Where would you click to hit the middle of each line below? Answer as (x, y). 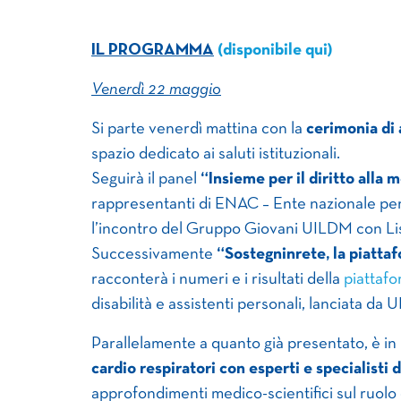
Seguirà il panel (146, 179)
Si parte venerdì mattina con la (199, 129)
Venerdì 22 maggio (156, 90)
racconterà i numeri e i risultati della (218, 279)
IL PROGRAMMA (153, 50)
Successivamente (154, 254)
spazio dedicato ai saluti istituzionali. (216, 154)
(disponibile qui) (275, 50)
